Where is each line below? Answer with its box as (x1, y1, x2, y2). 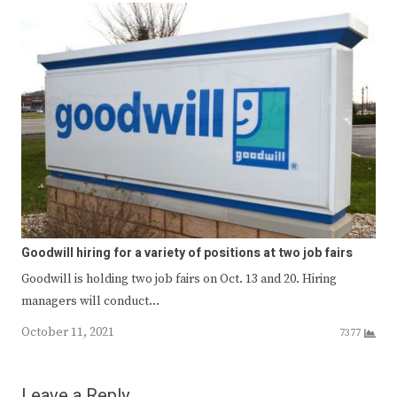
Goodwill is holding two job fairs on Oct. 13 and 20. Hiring (21, 271, 337, 288)
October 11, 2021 (21, 324, 114, 341)
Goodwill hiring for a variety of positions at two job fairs (21, 244, 353, 263)
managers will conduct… (21, 293, 160, 310)
